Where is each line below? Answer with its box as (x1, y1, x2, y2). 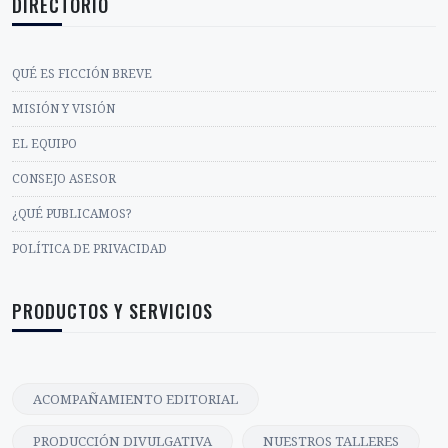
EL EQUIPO (12, 136, 77, 154)
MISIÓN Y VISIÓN (12, 101, 115, 119)
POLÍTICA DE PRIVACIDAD (12, 241, 167, 259)
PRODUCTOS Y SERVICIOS (12, 299, 213, 326)
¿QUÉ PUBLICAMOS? (12, 206, 131, 224)
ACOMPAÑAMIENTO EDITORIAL (33, 391, 238, 410)
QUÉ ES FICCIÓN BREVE (12, 66, 152, 84)
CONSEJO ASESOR (12, 171, 116, 189)
